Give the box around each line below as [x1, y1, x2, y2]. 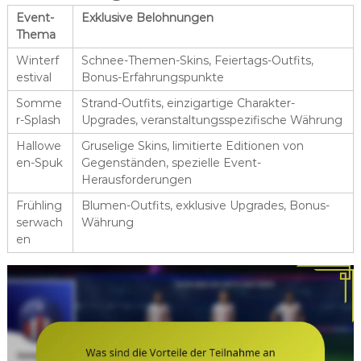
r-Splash [15, 113, 60, 128]
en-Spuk [15, 156, 63, 171]
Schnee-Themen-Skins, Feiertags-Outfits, [81, 53, 313, 68]
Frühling [15, 198, 62, 214]
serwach [15, 215, 63, 230]
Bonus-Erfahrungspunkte [81, 70, 224, 85]
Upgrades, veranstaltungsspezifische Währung [81, 113, 342, 128]
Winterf [15, 53, 59, 68]
